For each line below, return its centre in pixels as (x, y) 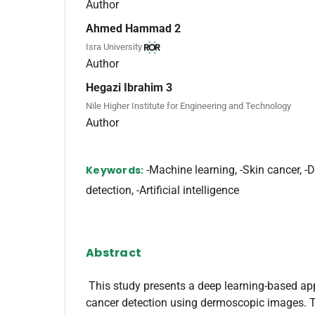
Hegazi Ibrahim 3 (129, 87)
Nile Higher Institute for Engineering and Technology (188, 105)
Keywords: (116, 170)
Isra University (114, 47)
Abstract (114, 252)
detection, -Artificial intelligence (162, 190)
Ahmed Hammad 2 (133, 29)
